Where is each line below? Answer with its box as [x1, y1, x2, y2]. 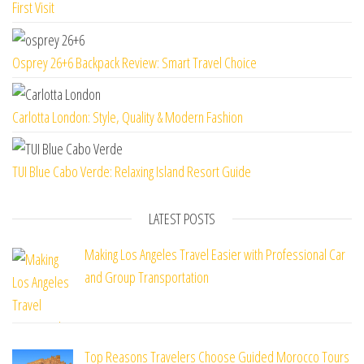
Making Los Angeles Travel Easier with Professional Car [84, 245, 345, 265]
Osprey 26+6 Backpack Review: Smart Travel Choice [12, 52, 257, 72]
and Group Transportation [84, 267, 209, 288]
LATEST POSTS [149, 209, 215, 229]
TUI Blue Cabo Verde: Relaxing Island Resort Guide [12, 162, 251, 182]
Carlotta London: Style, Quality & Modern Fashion [12, 106, 243, 127]
